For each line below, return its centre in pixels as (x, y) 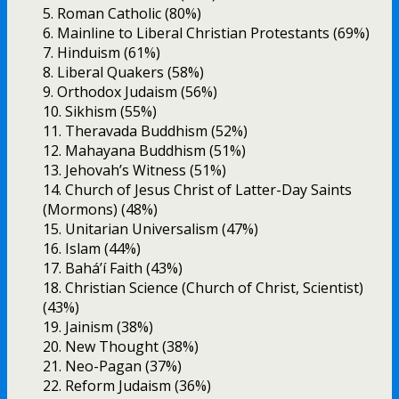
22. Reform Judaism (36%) (127, 386)
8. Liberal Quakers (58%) (123, 73)
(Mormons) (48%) (100, 210)
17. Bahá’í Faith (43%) (113, 269)
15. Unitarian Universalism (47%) (151, 229)
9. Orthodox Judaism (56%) (130, 92)
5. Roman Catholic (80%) (122, 14)
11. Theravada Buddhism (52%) (145, 131)
